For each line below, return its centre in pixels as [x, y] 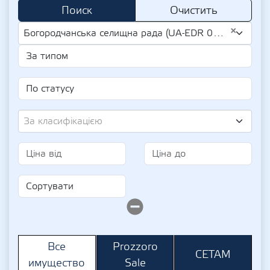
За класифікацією [63, 121]
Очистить [193, 11]
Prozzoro [135, 246]
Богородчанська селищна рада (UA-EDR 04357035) [118, 33]
